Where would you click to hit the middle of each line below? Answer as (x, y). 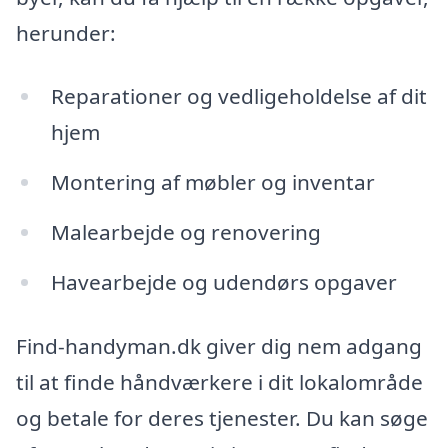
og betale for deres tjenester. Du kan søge (222, 417)
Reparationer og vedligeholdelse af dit (238, 96)
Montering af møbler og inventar (212, 182)
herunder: (66, 32)
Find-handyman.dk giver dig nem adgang (219, 345)
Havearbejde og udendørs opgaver (223, 282)
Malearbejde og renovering (185, 232)
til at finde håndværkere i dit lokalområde (219, 381)
